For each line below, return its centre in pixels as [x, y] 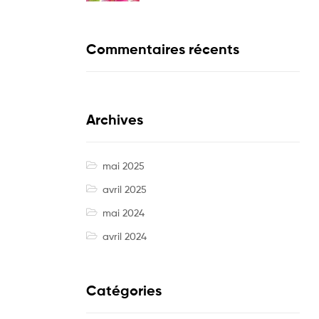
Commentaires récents [163, 49]
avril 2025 [124, 189]
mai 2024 [123, 213]
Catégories [124, 291]
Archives [115, 119]
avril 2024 [124, 236]
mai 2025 [123, 166]
